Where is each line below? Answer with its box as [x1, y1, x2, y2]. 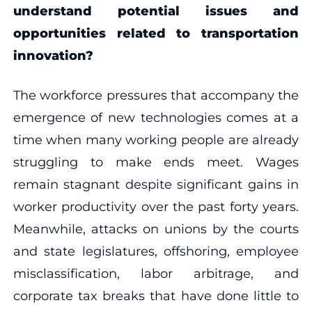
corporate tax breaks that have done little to [13, 288, 299, 304]
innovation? [13, 47, 93, 63]
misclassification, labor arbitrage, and [13, 265, 299, 281]
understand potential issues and [13, 3, 299, 19]
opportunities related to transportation [13, 25, 299, 41]
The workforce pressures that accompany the [13, 87, 299, 103]
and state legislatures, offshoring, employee [13, 243, 299, 259]
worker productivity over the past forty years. [13, 198, 299, 214]
